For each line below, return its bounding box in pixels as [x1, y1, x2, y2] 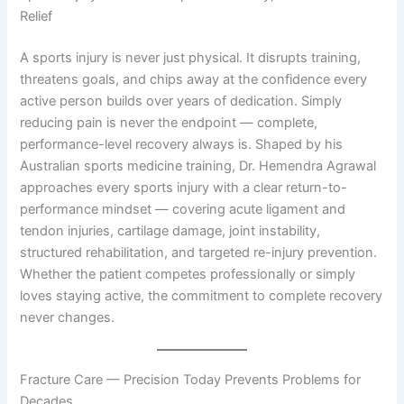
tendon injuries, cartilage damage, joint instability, [20, 222, 321, 239]
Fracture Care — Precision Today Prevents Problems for [20, 371, 362, 388]
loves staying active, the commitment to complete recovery [20, 287, 383, 304]
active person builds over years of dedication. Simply [20, 92, 343, 109]
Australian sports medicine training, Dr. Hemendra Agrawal [20, 157, 377, 174]
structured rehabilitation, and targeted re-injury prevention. [20, 243, 378, 261]
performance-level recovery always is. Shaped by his [20, 135, 344, 152]
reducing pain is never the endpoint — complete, [20, 114, 318, 131]
